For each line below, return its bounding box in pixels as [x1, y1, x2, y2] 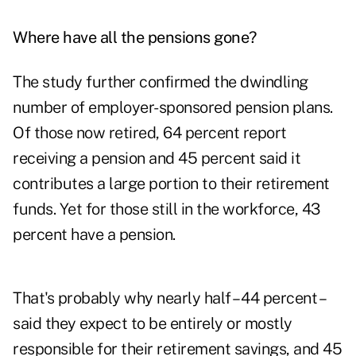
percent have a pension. [13, 225, 176, 245]
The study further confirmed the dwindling [13, 72, 308, 92]
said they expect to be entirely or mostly [13, 314, 292, 334]
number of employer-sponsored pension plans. [13, 98, 333, 118]
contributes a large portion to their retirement [13, 174, 330, 194]
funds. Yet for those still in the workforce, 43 [13, 199, 320, 219]
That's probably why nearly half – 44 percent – [13, 288, 323, 308]
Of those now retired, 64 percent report [13, 123, 287, 143]
